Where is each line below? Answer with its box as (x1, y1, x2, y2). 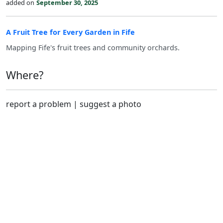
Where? (6, 68, 43, 82)
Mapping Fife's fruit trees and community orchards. (6, 43, 182, 52)
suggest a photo (80, 99, 141, 110)
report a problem (6, 99, 71, 110)
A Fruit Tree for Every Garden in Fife (6, 27, 135, 37)
